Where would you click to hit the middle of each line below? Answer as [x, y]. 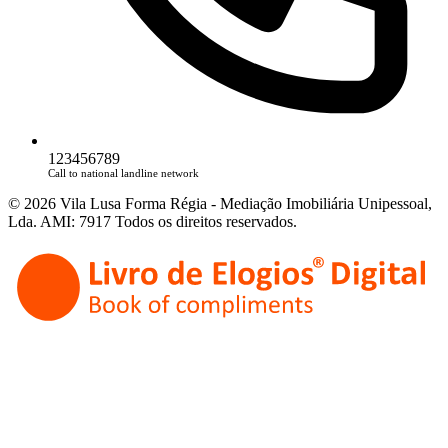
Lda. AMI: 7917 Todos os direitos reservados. [152, 221]
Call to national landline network [123, 173]
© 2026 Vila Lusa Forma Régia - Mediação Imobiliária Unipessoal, [220, 203]
